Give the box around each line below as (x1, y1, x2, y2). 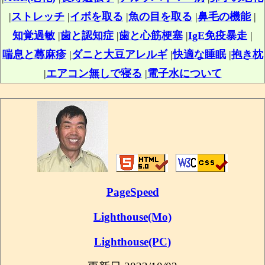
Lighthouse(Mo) (93, 211, 172, 223)
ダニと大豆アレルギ (71, 49, 167, 60)
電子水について (147, 67, 222, 79)
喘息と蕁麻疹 (2, 49, 66, 60)
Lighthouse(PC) (94, 235, 171, 248)
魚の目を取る (128, 11, 192, 22)
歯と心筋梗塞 (119, 30, 183, 41)
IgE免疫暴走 (188, 30, 247, 41)
